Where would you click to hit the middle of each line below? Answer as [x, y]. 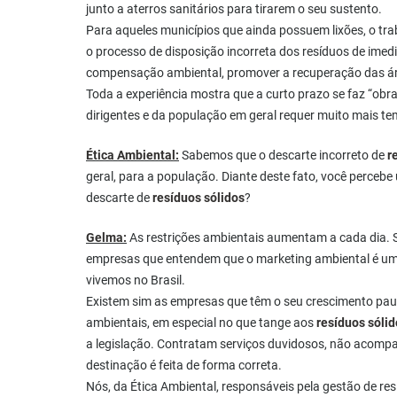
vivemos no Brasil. [136, 280]
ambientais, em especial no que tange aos [201, 323]
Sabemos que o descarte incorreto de [283, 156]
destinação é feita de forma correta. [184, 366]
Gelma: [106, 238]
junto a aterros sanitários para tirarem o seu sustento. [234, 9]
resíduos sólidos [198, 198]
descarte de [119, 198]
